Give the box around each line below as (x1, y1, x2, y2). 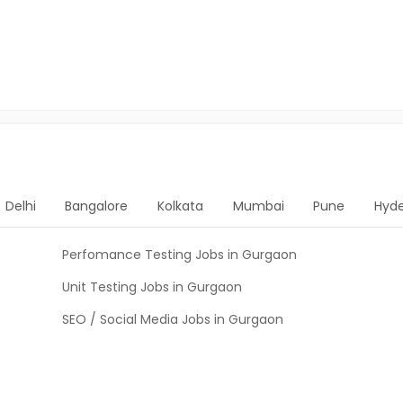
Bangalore (65, 197, 129, 215)
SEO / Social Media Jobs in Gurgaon (62, 310, 283, 328)
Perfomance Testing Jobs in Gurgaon (62, 246, 297, 264)
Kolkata (157, 197, 203, 215)
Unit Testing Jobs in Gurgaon (62, 278, 242, 296)
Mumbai (232, 197, 284, 215)
